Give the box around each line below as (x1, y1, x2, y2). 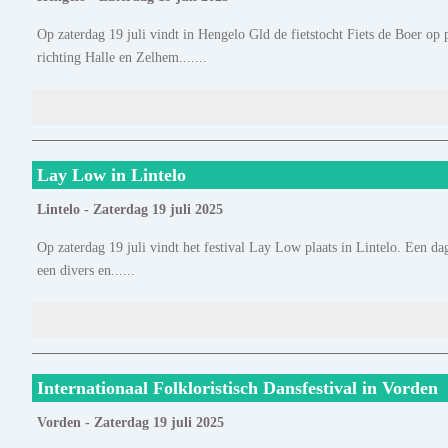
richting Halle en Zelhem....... (37, 49, 207, 66)
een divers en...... (37, 262, 135, 279)
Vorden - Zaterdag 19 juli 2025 (37, 415, 224, 431)
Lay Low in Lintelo (37, 165, 186, 186)
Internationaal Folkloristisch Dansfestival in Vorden (37, 378, 438, 399)
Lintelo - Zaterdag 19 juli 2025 (37, 202, 223, 218)
